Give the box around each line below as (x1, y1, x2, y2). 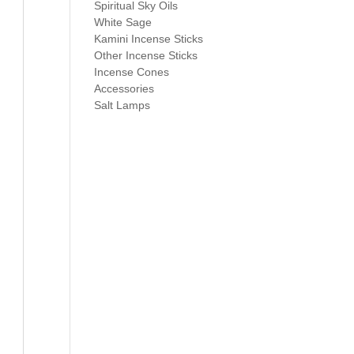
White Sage (94, 16, 153, 28)
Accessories (94, 82, 155, 95)
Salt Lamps (94, 99, 151, 111)
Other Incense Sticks (94, 49, 198, 62)
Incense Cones (94, 66, 170, 78)
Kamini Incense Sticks (94, 32, 204, 45)
